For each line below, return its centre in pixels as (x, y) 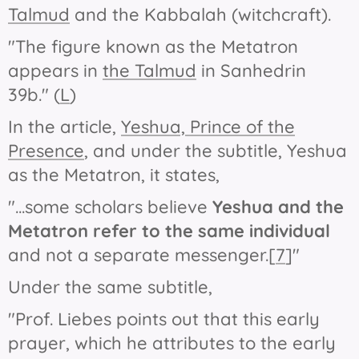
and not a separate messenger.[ (142, 255)
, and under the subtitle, (186, 151)
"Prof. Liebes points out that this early (164, 319)
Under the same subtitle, (113, 287)
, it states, (183, 175)
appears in (55, 71)
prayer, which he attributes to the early (172, 343)
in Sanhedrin (251, 71)
